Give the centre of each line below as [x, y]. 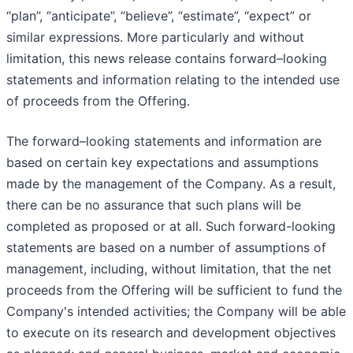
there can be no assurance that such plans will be [154, 204]
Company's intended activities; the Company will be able [176, 311]
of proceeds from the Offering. [98, 100]
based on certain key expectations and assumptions [162, 162]
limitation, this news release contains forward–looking [167, 58]
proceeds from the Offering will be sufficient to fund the [174, 290]
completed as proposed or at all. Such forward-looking [171, 226]
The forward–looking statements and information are [164, 141]
